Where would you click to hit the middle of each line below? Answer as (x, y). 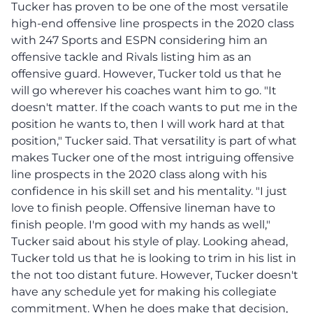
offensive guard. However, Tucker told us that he (146, 73)
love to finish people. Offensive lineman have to (143, 208)
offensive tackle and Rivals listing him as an (131, 57)
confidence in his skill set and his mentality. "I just (149, 191)
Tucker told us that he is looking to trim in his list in (154, 258)
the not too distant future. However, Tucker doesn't (155, 275)
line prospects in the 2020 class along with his (139, 174)
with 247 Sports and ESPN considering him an (139, 40)
